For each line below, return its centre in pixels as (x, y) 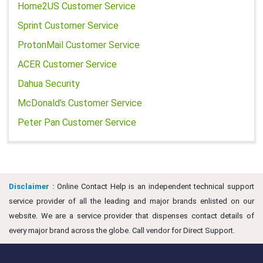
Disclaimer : (32, 186)
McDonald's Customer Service (80, 103)
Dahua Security (49, 84)
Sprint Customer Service (68, 26)
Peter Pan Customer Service (77, 122)
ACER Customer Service (67, 64)
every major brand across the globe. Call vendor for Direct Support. (122, 230)
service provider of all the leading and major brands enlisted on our (131, 201)
